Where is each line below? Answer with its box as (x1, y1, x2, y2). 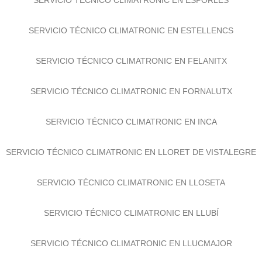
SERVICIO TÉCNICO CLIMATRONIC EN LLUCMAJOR (30, 243, 232, 253)
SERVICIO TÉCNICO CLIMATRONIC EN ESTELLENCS (29, 30, 233, 40)
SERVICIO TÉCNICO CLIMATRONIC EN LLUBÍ (43, 213, 219, 223)
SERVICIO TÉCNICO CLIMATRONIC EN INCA (45, 122, 217, 132)
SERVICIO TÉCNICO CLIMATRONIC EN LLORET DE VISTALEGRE (6, 152, 256, 162)
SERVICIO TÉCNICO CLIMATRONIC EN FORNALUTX (30, 91, 232, 101)
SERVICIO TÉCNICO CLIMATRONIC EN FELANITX (35, 61, 227, 71)
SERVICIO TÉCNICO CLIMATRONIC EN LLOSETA (37, 182, 225, 192)
